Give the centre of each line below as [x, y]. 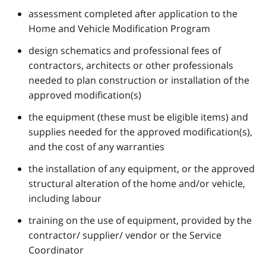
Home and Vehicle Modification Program [119, 29]
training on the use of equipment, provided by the [140, 221]
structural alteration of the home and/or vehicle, [137, 184]
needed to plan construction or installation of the [139, 80]
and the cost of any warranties [96, 147]
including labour [65, 199]
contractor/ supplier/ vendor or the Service [125, 235]
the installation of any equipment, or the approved [142, 169]
